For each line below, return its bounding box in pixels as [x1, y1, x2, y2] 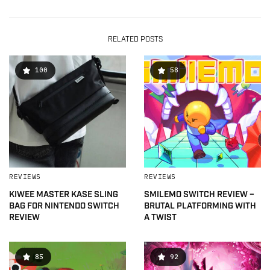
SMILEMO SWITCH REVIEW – [144, 189, 254, 200]
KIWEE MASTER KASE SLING [9, 189, 118, 200]
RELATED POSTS [107, 34, 163, 44]
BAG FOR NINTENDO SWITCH [9, 201, 119, 212]
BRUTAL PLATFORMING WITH [144, 201, 256, 212]
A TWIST [144, 212, 177, 223]
